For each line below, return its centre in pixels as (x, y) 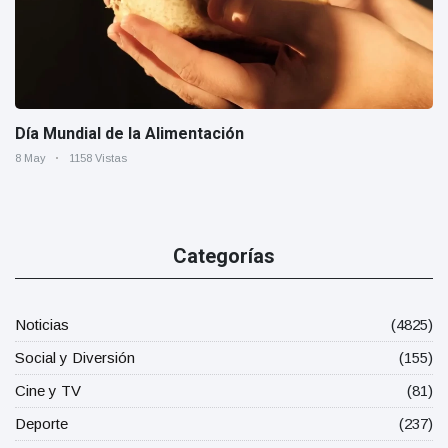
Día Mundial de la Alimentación (129, 134)
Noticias (42, 325)
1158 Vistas (98, 158)
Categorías (224, 256)
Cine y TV (48, 391)
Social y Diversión (75, 358)
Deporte (41, 424)
